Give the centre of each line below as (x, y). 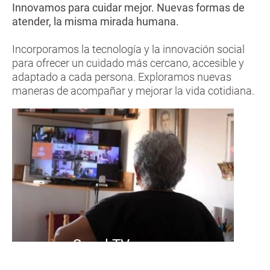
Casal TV (101, 244)
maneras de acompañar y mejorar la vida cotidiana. (134, 91)
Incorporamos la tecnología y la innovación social (128, 49)
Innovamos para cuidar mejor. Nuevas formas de (128, 8)
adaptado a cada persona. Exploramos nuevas (122, 77)
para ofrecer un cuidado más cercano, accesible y (128, 63)
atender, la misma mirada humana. (97, 22)
